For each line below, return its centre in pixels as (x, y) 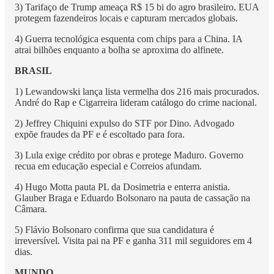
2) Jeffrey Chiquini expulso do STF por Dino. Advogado (124, 124)
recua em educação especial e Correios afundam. (108, 166)
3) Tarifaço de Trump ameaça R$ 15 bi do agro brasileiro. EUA (137, 7)
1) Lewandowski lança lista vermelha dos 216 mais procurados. (137, 92)
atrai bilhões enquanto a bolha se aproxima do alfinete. (119, 50)
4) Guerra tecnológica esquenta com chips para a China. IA (128, 39)
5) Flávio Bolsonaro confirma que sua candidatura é (114, 230)
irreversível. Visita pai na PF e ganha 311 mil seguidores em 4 (133, 241)
